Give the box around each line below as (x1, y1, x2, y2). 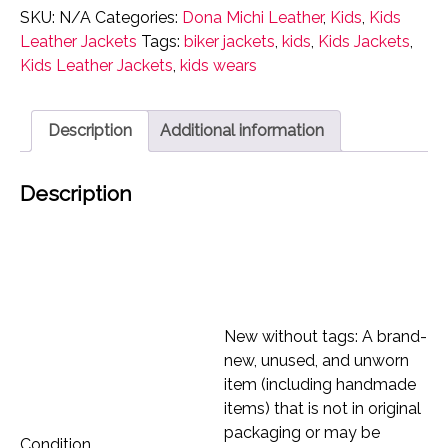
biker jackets (184, 31, 275, 51)
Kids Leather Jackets (20, 55, 173, 75)
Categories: (95, 7, 182, 27)
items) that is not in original (224, 399, 421, 419)
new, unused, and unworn (224, 351, 409, 371)
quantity (19, 143, 80, 163)
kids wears (180, 55, 257, 75)
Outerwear (19, 119, 97, 139)
